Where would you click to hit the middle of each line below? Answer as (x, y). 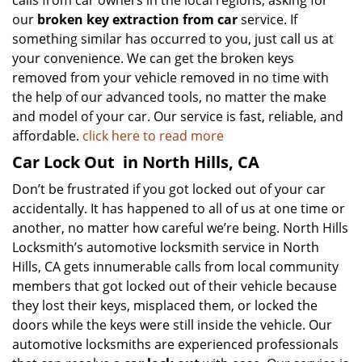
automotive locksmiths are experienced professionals (175, 344)
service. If (267, 19)
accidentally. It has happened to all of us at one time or (179, 208)
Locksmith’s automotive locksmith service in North (166, 247)
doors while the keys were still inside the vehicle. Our (172, 325)
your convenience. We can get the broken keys (153, 58)
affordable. (47, 136)
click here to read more (153, 136)
